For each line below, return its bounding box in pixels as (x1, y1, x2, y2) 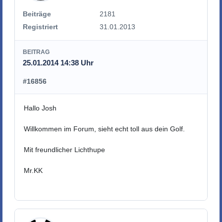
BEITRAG (23, 48, 50, 55)
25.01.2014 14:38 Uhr (23, 58, 94, 67)
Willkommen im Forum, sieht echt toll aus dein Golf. (24, 125, 185, 133)
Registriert (23, 23, 58, 31)
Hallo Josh (24, 104, 57, 112)
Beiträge (23, 9, 51, 18)
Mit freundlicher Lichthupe (24, 146, 106, 154)
